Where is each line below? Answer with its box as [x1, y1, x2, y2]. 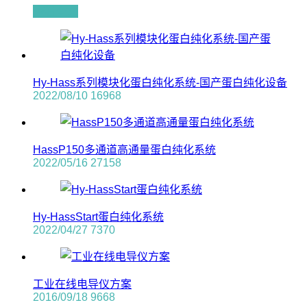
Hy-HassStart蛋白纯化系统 [33, 211, 164, 223]
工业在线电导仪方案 [33, 278, 132, 291]
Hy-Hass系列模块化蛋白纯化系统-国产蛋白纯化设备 [33, 77, 287, 89]
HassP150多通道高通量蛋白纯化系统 [33, 144, 216, 156]
